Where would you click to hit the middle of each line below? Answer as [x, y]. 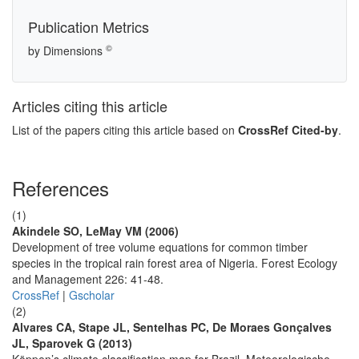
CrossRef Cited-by [288, 130]
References [61, 188]
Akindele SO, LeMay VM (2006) [95, 231]
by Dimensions [67, 50]
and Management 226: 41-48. [88, 279]
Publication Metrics [89, 26]
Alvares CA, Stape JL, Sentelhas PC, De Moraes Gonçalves [172, 327]
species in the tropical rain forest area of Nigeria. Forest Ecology [175, 263]
